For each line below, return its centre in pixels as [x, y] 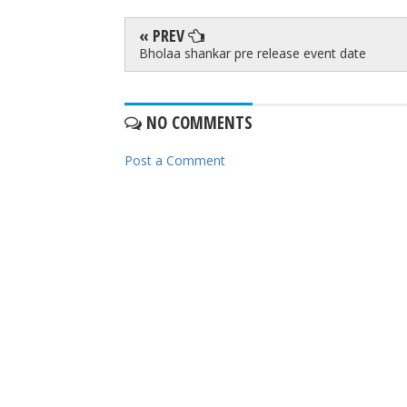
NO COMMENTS [197, 122]
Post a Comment [175, 160]
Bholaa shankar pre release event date [253, 53]
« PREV [164, 35]
